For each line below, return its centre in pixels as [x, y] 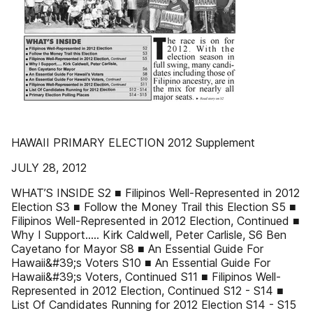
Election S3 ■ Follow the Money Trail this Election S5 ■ [154, 207]
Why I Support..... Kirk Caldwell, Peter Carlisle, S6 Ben [149, 235]
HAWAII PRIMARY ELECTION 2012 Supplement [133, 143]
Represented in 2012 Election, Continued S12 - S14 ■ [147, 291]
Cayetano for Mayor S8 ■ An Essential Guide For [137, 249]
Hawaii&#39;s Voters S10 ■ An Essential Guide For [141, 263]
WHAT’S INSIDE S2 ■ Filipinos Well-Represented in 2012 [155, 193]
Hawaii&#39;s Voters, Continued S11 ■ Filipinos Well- [146, 277]
